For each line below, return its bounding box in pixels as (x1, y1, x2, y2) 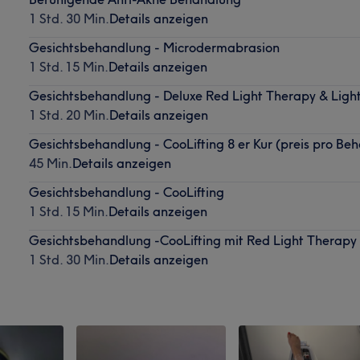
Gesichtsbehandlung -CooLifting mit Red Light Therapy (28, 231, 357, 248)
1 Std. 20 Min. (28, 106, 109, 123)
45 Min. (28, 154, 72, 171)
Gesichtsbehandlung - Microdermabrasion (28, 39, 280, 55)
